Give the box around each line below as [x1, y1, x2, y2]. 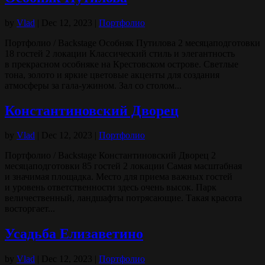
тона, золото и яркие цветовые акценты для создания [5, 69, 219, 80]
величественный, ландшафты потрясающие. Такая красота [5, 193, 242, 203]
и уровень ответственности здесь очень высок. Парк [5, 182, 216, 193]
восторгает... [5, 203, 55, 214]
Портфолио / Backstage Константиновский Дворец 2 [5, 150, 216, 161]
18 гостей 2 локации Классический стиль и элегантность [5, 48, 235, 59]
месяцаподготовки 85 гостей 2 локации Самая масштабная [5, 161, 242, 172]
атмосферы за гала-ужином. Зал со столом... [5, 80, 182, 91]
